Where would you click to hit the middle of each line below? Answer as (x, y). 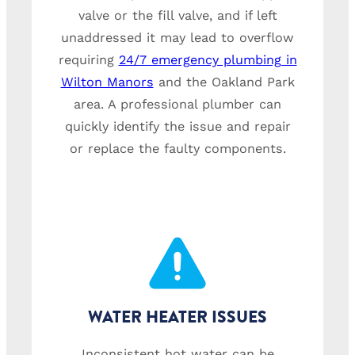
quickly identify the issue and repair (177, 127)
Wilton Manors (107, 82)
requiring (88, 60)
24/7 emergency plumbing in (208, 60)
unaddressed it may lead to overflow (177, 38)
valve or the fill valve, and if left (177, 16)
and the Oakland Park (224, 82)
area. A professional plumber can (177, 105)
